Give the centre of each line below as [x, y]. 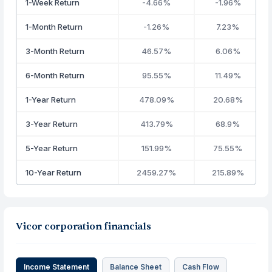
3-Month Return [55, 51]
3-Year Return [52, 124]
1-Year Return [51, 100]
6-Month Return [55, 75]
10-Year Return [54, 172]
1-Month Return [54, 27]
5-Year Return [52, 148]
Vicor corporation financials [83, 226]
